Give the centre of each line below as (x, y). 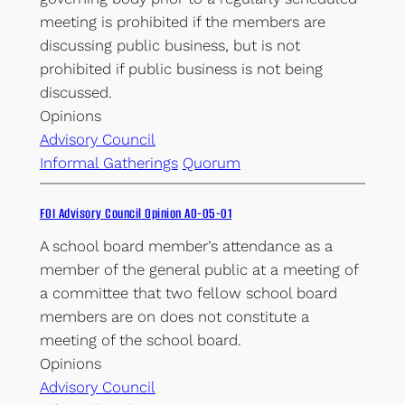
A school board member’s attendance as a (186, 245)
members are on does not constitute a (174, 316)
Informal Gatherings (108, 162)
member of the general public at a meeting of (198, 269)
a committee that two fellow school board (188, 292)
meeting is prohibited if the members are (182, 21)
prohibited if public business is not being (181, 68)
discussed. (75, 92)
